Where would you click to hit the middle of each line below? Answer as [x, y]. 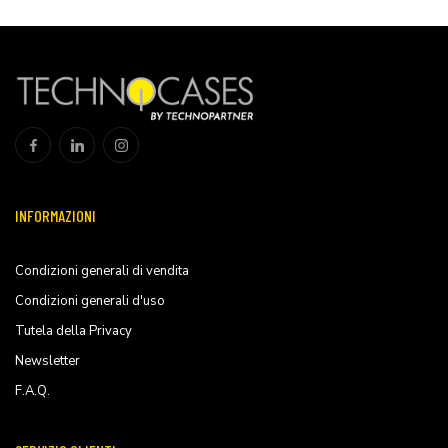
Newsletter [47, 360]
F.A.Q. [32, 390]
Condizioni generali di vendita [102, 270]
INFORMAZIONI [55, 215]
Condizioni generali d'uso [90, 300]
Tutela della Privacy [73, 330]
